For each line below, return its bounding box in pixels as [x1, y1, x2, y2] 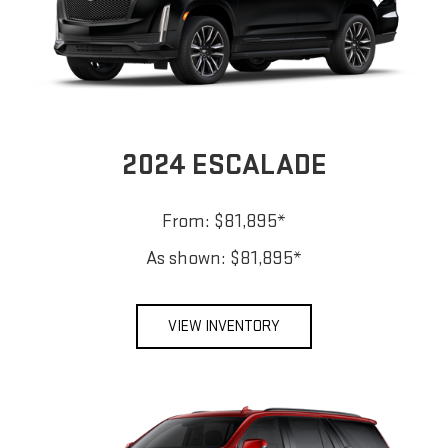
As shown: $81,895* [146, 246, 302, 270]
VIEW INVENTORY [168, 316, 280, 336]
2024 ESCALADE [121, 146, 327, 183]
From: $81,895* [162, 209, 286, 233]
